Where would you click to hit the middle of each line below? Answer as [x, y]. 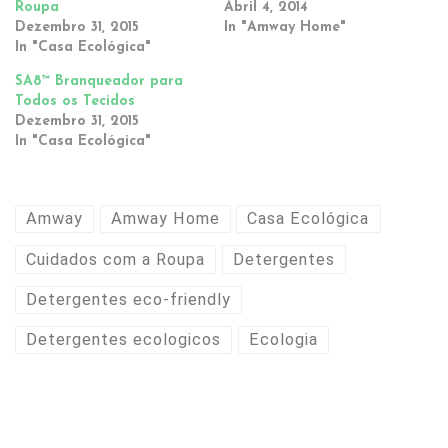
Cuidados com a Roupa [116, 259]
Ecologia [283, 340]
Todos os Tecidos [75, 101]
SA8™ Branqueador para [99, 81]
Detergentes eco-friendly [129, 299]
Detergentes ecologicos [124, 340]
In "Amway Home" [285, 27]
